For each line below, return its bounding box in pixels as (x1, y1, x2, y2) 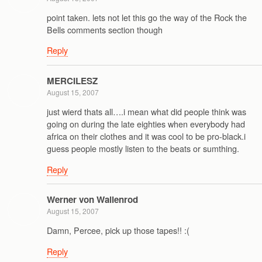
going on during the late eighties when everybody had (47, 118, 245, 130)
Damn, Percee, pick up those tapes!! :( (47, 224, 189, 237)
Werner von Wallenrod (47, 192, 138, 206)
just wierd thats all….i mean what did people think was (47, 105, 246, 118)
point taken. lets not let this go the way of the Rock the (47, 11, 247, 23)
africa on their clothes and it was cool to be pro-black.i (47, 130, 246, 143)
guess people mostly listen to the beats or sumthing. (47, 142, 239, 155)
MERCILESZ (47, 74, 98, 87)
